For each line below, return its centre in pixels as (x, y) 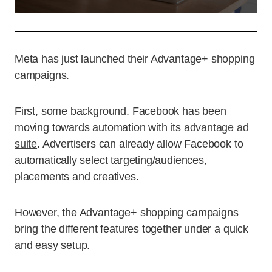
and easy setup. (53, 245)
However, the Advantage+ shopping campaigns (127, 212)
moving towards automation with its (99, 127)
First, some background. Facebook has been (121, 111)
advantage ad (216, 127)
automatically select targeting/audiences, (111, 160)
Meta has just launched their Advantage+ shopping (135, 59)
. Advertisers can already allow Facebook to (140, 144)
